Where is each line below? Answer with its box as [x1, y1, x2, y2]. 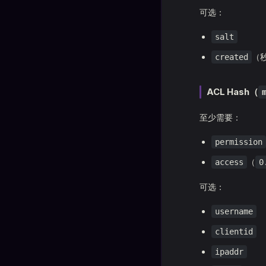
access [215, 157, 243, 167]
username [215, 207, 253, 216]
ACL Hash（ [207, 86, 258, 97]
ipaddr [215, 247, 243, 256]
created [215, 52, 248, 62]
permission [215, 137, 262, 147]
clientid [215, 227, 253, 236]
